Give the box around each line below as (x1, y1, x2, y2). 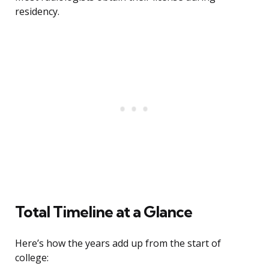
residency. (15, 5, 59, 19)
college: (15, 251, 49, 265)
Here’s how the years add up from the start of (15, 237, 221, 250)
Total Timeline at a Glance (15, 202, 192, 222)
